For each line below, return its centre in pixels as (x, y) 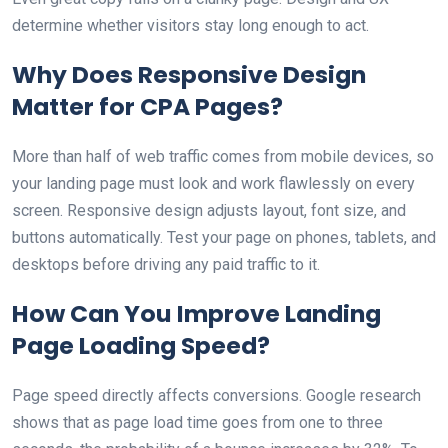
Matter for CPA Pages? (147, 106)
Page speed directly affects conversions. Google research (216, 395)
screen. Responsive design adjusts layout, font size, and (209, 210)
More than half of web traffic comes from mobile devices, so (223, 156)
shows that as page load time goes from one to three (197, 422)
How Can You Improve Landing (196, 313)
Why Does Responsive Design (189, 74)
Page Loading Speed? (141, 345)
